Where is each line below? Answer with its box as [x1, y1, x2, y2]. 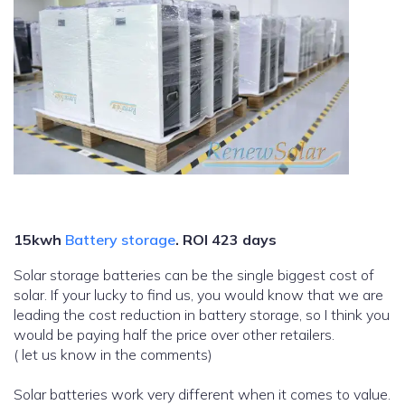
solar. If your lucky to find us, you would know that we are [14, 286, 383, 305]
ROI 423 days [183, 231, 277, 250]
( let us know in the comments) [14, 345, 212, 364]
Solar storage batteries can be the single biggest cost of [14, 266, 374, 285]
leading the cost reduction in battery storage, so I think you [14, 306, 390, 325]
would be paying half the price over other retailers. [14, 325, 334, 344]
